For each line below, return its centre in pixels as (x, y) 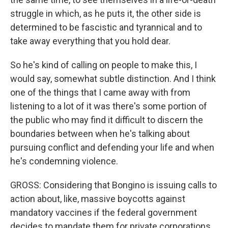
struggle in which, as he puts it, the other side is (106, 13)
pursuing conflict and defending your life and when (112, 147)
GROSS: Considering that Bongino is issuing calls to (113, 185)
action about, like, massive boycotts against (98, 199)
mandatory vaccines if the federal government (104, 212)
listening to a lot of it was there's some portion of (109, 106)
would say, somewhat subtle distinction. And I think (113, 79)
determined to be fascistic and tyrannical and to (106, 27)
